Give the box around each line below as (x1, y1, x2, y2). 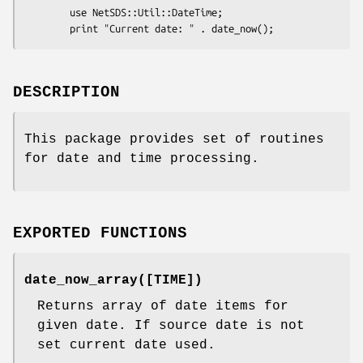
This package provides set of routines (24, 131, 324, 147)
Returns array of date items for (37, 299, 288, 314)
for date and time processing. (24, 151, 259, 166)
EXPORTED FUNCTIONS (13, 224, 188, 243)
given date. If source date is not (37, 318, 305, 334)
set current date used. (37, 338, 216, 353)
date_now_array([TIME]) (24, 273, 203, 288)
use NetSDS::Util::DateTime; (24, 6, 70, 18)
